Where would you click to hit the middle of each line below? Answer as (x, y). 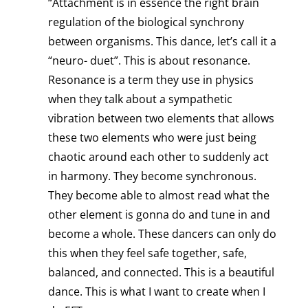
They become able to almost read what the (158, 196)
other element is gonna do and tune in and (159, 215)
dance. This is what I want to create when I (156, 292)
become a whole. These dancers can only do (162, 234)
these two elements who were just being (152, 138)
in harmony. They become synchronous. (152, 176)
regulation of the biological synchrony (146, 22)
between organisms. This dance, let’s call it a (162, 42)
